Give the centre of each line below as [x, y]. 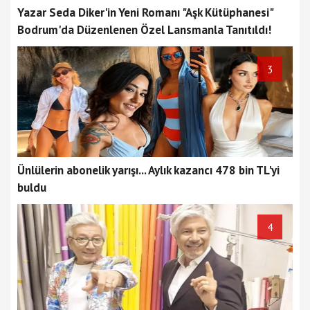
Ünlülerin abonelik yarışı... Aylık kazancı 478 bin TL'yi [148, 170]
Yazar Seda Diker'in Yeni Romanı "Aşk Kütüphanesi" [145, 12]
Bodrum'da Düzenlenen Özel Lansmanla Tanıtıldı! [144, 30]
